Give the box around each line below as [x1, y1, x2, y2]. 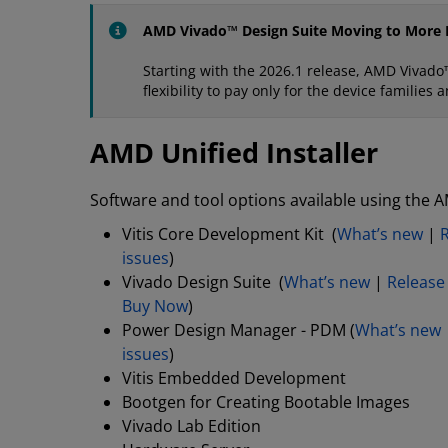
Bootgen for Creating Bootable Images [122, 391, 410, 413]
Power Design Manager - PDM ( [122, 319, 355, 341]
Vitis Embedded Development [122, 367, 346, 389]
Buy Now [122, 295, 188, 317]
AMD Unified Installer [90, 134, 378, 171]
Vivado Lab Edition [122, 415, 261, 437]
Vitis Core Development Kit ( [122, 223, 337, 245]
